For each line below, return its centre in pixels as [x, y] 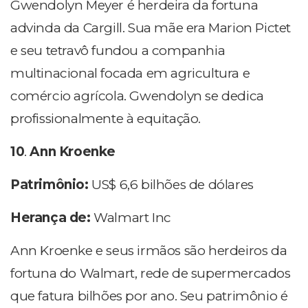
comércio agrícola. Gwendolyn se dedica [137, 96]
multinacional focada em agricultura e [130, 74]
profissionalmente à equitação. [106, 119]
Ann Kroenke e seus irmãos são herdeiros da [149, 251]
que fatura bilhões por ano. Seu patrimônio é [149, 296]
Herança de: [52, 218]
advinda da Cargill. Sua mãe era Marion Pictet [151, 28]
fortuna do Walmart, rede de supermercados [151, 274]
